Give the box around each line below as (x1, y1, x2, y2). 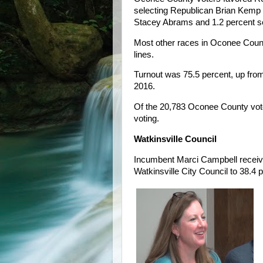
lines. (134, 49, 154, 59)
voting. (134, 114, 159, 124)
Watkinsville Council (134, 134, 217, 144)
